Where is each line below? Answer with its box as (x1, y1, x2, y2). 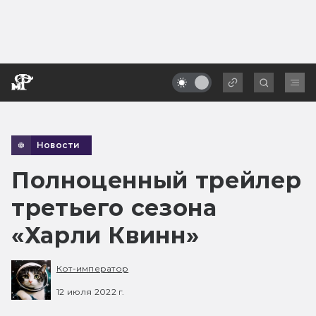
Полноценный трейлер (11, 166, 302, 194)
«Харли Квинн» (11, 221, 200, 249)
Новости (37, 139, 80, 150)
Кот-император (56, 263, 129, 274)
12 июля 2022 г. (56, 286, 125, 297)
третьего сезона (11, 193, 217, 221)
